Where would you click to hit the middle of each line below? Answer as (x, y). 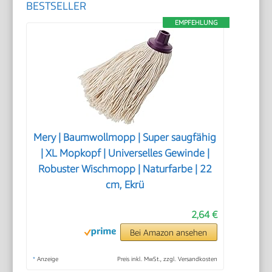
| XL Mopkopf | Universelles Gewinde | (125, 153)
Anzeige (47, 258)
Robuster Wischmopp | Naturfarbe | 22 (125, 168)
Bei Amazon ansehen (169, 232)
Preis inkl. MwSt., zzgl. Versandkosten (167, 258)
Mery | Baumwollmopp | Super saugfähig (125, 137)
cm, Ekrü (125, 184)
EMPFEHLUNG (196, 22)
